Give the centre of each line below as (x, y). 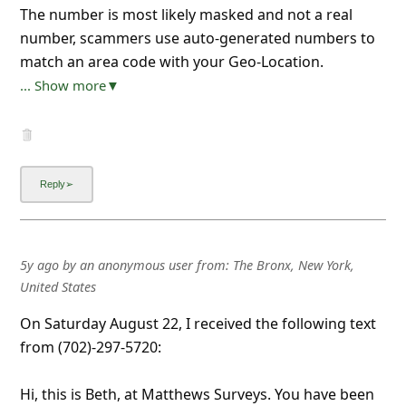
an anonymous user (136, 265)
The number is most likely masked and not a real (186, 14)
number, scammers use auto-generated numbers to (197, 38)
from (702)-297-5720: (90, 347)
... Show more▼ (69, 85)
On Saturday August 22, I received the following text (198, 323)
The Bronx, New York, (293, 265)
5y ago (39, 265)
